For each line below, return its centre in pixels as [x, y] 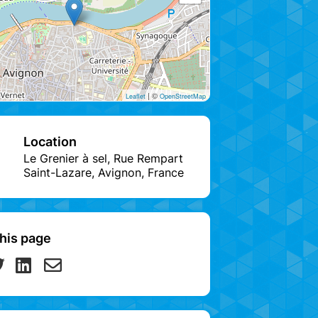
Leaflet [136, 96]
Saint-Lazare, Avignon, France [104, 172]
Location [50, 141]
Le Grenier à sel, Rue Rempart [103, 158]
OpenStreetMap [183, 96]
